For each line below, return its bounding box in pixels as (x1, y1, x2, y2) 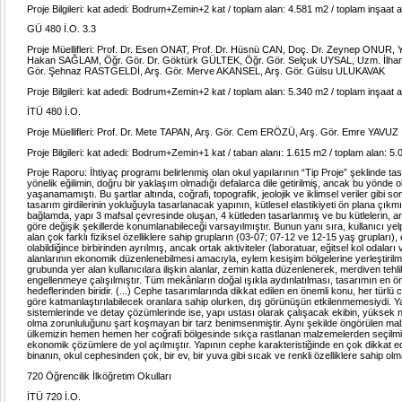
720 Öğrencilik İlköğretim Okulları (27, 370, 171, 381)
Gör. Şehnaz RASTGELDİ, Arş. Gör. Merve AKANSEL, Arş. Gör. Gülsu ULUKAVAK (27, 66, 385, 77)
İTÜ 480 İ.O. (27, 106, 81, 118)
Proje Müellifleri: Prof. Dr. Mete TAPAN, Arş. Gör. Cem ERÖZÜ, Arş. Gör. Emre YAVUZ (27, 127, 398, 138)
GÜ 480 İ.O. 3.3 (27, 23, 96, 35)
